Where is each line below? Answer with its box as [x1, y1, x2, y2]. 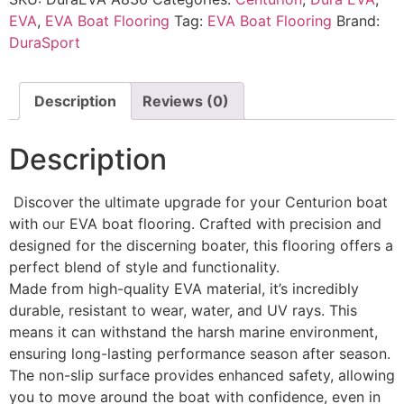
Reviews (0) [142, 91, 229, 110]
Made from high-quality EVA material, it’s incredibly [9, 280, 359, 298]
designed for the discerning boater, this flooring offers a [9, 236, 393, 255]
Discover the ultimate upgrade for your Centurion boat [9, 193, 388, 212]
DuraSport [9, 32, 80, 51]
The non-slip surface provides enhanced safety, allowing [9, 366, 395, 385]
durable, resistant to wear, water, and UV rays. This [9, 301, 357, 320]
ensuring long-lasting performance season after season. [9, 344, 390, 363]
